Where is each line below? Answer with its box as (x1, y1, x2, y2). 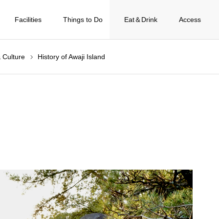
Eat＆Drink (124, 16, 157, 23)
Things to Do (63, 16, 103, 23)
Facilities (14, 16, 42, 23)
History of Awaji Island (38, 53, 105, 61)
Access (178, 16, 201, 23)
